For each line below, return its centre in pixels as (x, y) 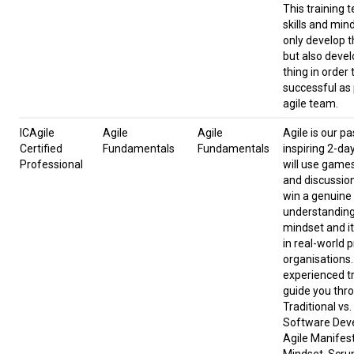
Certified (41, 149)
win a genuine (317, 196)
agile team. (311, 104)
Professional (51, 165)
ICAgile (37, 133)
